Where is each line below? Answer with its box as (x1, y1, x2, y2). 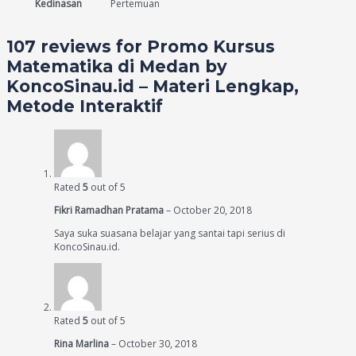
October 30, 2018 (118, 337, 197, 351)
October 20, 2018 (173, 203, 252, 218)
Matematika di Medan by (6, 56, 227, 76)
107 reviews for (6, 36, 147, 56)
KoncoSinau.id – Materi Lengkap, (6, 75, 299, 96)
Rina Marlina (54, 337, 111, 351)
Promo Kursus (147, 36, 275, 56)
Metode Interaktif (6, 95, 163, 116)
